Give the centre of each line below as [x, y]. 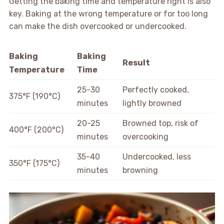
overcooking [146, 136]
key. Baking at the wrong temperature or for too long [108, 13]
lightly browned [152, 103]
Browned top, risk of [161, 123]
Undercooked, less [157, 156]
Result [136, 62]
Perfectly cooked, [156, 89]
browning [140, 170]
